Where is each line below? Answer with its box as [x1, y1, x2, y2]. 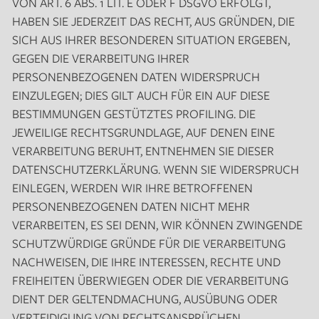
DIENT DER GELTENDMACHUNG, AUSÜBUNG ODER [11, 290, 278, 307]
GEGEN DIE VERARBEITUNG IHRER [11, 49, 189, 66]
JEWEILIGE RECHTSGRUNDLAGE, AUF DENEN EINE [11, 123, 275, 140]
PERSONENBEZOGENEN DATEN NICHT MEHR [11, 197, 250, 214]
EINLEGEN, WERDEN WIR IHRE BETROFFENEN [11, 179, 253, 196]
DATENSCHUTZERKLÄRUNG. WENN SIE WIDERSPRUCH [11, 160, 299, 177]
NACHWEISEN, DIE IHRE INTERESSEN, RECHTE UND [11, 253, 281, 270]
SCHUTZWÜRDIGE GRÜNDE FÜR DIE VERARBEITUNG [11, 234, 286, 251]
